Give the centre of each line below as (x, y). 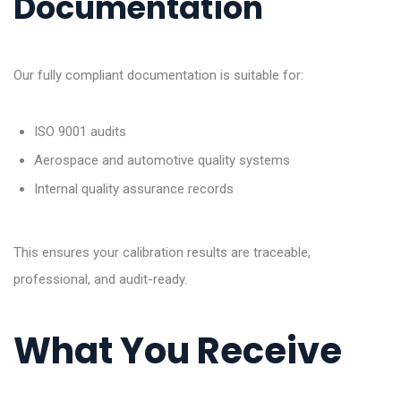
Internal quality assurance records (133, 189)
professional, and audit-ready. (100, 280)
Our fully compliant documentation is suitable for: (158, 76)
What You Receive (178, 351)
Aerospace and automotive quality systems (162, 161)
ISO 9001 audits (80, 132)
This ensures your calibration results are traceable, (162, 253)
